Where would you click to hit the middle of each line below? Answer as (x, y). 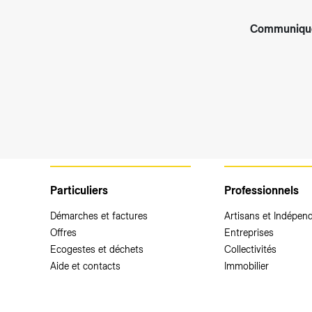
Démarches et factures (99, 216)
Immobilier (246, 266)
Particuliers (79, 191)
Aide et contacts (85, 266)
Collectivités (250, 250)
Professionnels (261, 191)
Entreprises (249, 233)
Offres (63, 233)
